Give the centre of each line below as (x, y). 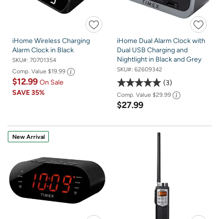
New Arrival (28, 137)
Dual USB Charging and (152, 50)
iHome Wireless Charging (51, 41)
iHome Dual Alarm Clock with (161, 41)
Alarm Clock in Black (43, 50)
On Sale (52, 82)
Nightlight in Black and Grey (159, 60)
